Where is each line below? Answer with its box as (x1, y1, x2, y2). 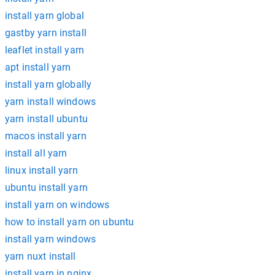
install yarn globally (5, 79, 92, 90)
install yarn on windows (5, 199, 110, 211)
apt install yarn (5, 61, 71, 73)
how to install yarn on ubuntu (5, 216, 134, 228)
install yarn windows (5, 233, 96, 245)
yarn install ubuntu (5, 113, 88, 125)
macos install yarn (5, 130, 87, 142)
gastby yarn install (5, 27, 87, 39)
